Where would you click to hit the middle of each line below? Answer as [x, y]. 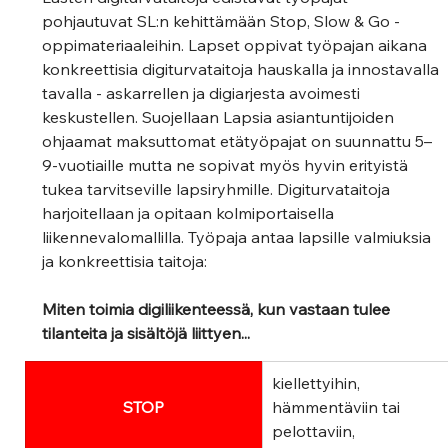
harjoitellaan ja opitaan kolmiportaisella [190, 213]
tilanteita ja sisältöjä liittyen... [146, 333]
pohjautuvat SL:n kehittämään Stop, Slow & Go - [221, 21]
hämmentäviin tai [338, 407]
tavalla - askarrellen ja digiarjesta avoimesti [203, 93]
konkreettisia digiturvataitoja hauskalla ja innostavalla [243, 69]
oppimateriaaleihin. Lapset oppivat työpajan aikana [237, 45]
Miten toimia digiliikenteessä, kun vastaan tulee [218, 309]
